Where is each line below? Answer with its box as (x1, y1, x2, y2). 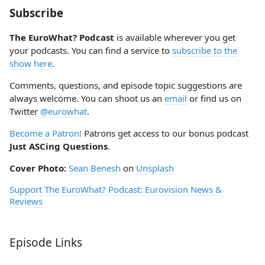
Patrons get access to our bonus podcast (82, 127, 248, 139)
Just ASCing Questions (9, 140, 108, 152)
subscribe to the (172, 44, 237, 56)
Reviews (9, 195, 43, 207)
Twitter (9, 105, 40, 117)
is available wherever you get (114, 31, 235, 43)
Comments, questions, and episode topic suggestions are (9, 79, 242, 91)
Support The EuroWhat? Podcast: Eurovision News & (9, 183, 222, 195)
